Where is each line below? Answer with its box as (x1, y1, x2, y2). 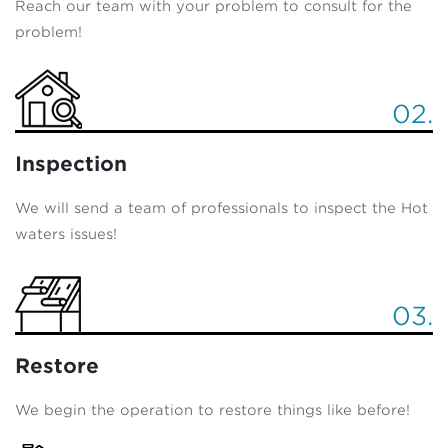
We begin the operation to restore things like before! (15, 401, 410, 418)
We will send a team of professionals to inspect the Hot (15, 199, 428, 216)
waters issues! (15, 225, 117, 242)
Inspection (15, 151, 127, 176)
